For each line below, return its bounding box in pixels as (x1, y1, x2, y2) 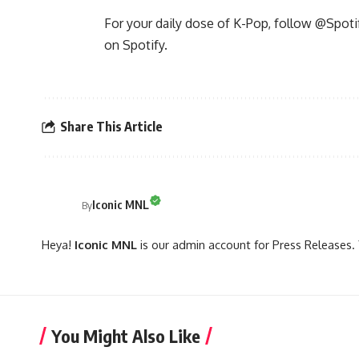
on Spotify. (104, 37, 167, 54)
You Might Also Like (51, 324, 200, 347)
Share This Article (60, 119, 163, 135)
